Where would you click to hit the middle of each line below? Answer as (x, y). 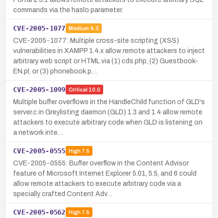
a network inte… (38, 132)
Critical (78, 90)
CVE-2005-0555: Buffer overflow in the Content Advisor (101, 163)
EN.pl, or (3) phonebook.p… (55, 71)
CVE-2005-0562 (39, 212)
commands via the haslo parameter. (68, 10)
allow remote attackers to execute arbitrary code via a (97, 183)
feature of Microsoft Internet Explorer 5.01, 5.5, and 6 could (105, 173)
